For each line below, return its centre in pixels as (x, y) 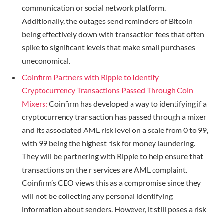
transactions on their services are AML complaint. (105, 169)
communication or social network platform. (94, 7)
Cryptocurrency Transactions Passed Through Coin (108, 90)
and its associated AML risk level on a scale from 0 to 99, (115, 130)
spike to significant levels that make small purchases (109, 47)
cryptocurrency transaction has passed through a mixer (114, 116)
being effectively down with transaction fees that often (113, 34)
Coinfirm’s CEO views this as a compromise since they (111, 182)
